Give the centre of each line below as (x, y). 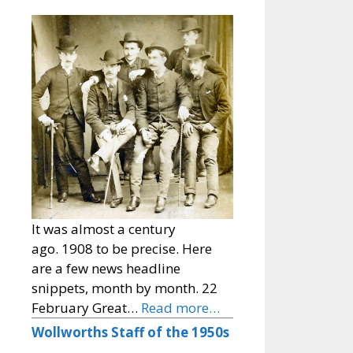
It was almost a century (104, 229)
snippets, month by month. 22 (124, 288)
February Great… (86, 308)
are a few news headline (106, 269)
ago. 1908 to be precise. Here (122, 249)
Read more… (180, 308)
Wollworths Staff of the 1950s (130, 333)
